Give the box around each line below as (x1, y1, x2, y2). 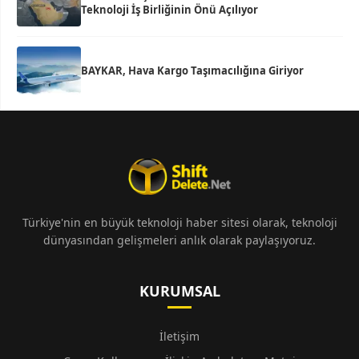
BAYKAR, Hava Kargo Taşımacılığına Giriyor (81, 63, 304, 79)
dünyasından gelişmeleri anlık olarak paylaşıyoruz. (43, 232, 316, 248)
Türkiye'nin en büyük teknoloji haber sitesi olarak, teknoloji (22, 215, 337, 231)
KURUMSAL (139, 281, 220, 301)
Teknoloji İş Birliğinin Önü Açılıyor (81, 2, 258, 18)
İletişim (159, 329, 200, 345)
